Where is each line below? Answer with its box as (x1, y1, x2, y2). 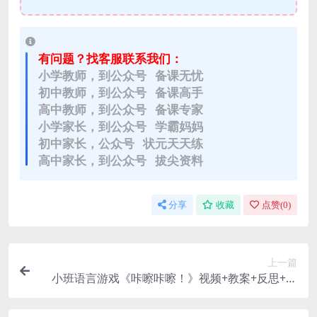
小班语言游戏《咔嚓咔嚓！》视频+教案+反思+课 (52, 270, 297, 287)
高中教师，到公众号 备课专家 (38, 101, 203, 118)
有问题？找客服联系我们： (38, 50, 183, 67)
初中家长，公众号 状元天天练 (38, 135, 203, 152)
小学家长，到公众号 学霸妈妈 (38, 118, 203, 135)
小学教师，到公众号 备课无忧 (38, 67, 203, 84)
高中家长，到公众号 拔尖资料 (38, 152, 203, 169)
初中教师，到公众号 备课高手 (38, 84, 203, 101)
